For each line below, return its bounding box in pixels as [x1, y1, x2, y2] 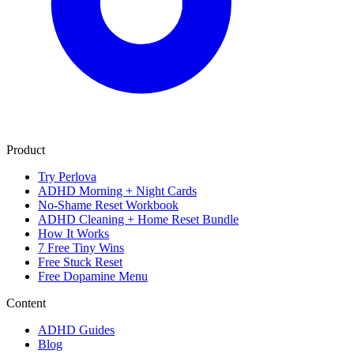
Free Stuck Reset [38, 255, 122, 269]
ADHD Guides [38, 323, 115, 337]
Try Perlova [38, 170, 96, 184]
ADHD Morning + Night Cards [38, 184, 197, 198]
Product [6, 143, 45, 157]
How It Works [38, 227, 109, 241]
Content [6, 296, 46, 311]
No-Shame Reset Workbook [38, 198, 179, 213]
